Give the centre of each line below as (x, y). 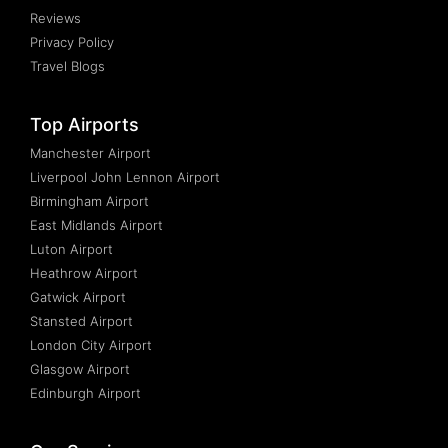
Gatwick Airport (78, 296)
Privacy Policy (72, 41)
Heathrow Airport (84, 272)
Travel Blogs (67, 65)
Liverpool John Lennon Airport (125, 176)
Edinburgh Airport (85, 392)
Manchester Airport (90, 152)
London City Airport (91, 344)
